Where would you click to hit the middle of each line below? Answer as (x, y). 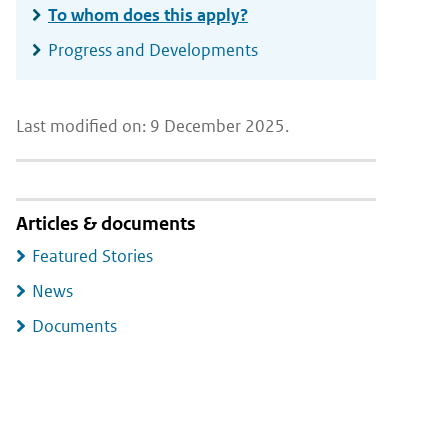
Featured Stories (92, 256)
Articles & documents (106, 223)
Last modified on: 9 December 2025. (152, 126)
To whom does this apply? (148, 15)
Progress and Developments (153, 50)
